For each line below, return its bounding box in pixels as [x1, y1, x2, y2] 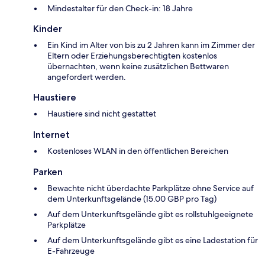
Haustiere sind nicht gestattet [47, 108, 156, 119]
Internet [33, 128, 70, 140]
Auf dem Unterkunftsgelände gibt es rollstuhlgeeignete [47, 208, 253, 219]
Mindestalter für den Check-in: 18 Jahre [47, 2, 193, 14]
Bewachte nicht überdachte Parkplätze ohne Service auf [47, 182, 254, 193]
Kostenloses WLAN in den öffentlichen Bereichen [47, 145, 228, 156]
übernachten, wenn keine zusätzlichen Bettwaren [47, 60, 229, 72]
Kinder [33, 22, 62, 34]
